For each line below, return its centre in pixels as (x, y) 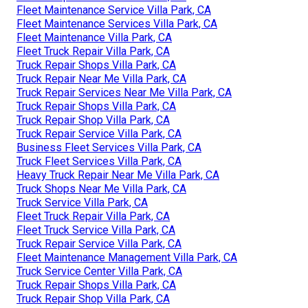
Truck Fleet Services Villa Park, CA (99, 161)
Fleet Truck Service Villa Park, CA (96, 230)
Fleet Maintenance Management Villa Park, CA (127, 257)
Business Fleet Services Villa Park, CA (109, 147)
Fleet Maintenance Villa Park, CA (94, 37)
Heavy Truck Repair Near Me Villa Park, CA (118, 175)
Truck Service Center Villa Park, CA (99, 271)
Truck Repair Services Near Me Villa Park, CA (124, 92)
